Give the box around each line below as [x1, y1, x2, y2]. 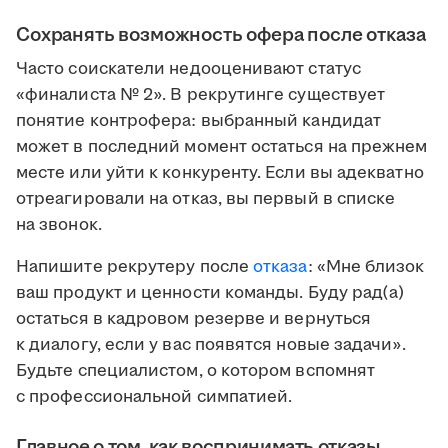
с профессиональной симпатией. [16, 385, 293, 410]
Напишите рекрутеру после [16, 255, 254, 280]
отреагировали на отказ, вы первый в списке [16, 187, 396, 212]
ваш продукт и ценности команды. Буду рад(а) [16, 281, 405, 306]
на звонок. [16, 213, 102, 238]
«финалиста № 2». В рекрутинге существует [16, 83, 386, 108]
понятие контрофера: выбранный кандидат [16, 109, 382, 134]
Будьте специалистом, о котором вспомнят [16, 359, 376, 384]
